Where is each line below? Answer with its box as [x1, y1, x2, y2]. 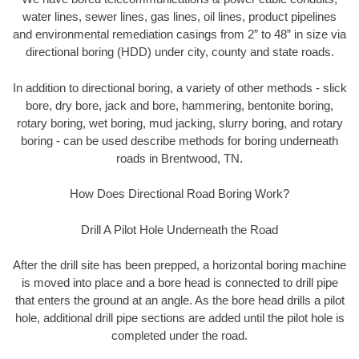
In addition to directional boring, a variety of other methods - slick [12, 80, 347, 95]
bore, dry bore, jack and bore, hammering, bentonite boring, [26, 98, 333, 112]
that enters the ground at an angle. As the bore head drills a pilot [14, 293, 345, 308]
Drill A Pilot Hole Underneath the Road [81, 222, 278, 236]
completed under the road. [111, 329, 248, 343]
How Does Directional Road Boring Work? [70, 187, 289, 201]
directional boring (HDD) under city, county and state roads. [25, 45, 334, 59]
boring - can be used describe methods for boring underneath [21, 133, 338, 147]
